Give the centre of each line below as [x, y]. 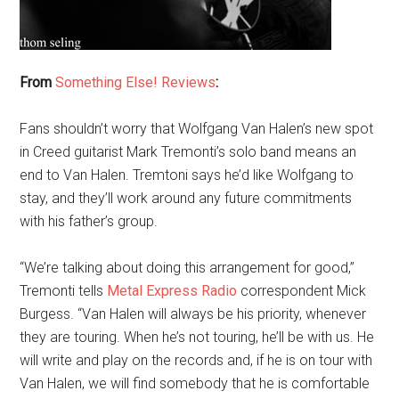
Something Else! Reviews [136, 82]
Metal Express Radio [172, 291]
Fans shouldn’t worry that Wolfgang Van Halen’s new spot [197, 129]
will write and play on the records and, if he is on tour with [196, 360]
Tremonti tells [64, 291]
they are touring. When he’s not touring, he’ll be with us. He [197, 337]
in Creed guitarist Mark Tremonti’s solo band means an [188, 152]
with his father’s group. [89, 221]
